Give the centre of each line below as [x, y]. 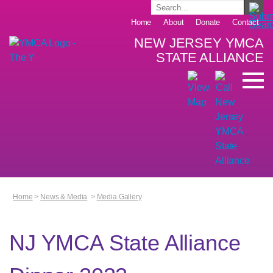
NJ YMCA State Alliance [125, 243]
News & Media [64, 197]
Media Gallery [119, 197]
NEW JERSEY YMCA [199, 43]
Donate [208, 22]
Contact [246, 22]
